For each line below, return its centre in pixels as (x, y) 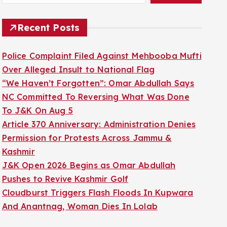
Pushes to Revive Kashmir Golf (65, 179)
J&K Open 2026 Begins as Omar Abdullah (89, 165)
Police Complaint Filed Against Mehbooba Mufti (102, 56)
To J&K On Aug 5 (37, 110)
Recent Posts (48, 28)
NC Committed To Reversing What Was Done (96, 97)
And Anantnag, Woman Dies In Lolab (80, 206)
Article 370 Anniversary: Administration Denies (99, 124)
